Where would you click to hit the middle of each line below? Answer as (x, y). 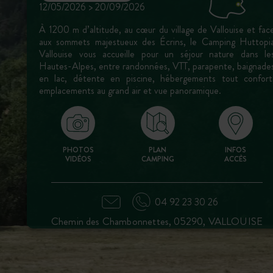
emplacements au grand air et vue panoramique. (130, 90)
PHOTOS (78, 150)
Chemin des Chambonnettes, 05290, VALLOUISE (157, 221)
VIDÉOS (78, 159)
